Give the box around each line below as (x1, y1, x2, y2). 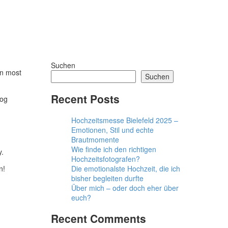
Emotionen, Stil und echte (71, 124, 154, 135)
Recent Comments (51, 211, 146, 226)
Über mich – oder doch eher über (71, 182, 179, 193)
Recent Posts (51, 91, 120, 107)
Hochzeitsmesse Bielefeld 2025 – (71, 115, 178, 125)
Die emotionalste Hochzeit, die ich (71, 163, 180, 174)
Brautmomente (71, 134, 119, 145)
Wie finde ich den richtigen (71, 144, 156, 154)
